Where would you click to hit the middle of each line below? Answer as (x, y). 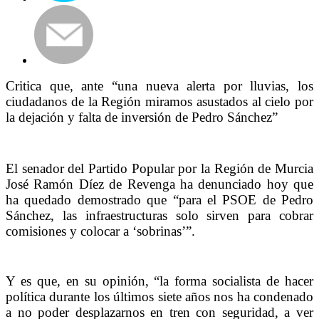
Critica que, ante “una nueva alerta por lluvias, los (159, 85)
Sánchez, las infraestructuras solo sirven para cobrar (159, 215)
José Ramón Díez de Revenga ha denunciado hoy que (159, 184)
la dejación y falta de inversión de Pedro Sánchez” (142, 117)
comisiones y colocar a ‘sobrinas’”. (100, 231)
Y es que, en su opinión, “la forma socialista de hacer (159, 281)
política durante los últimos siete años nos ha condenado (159, 297)
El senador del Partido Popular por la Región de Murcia (159, 168)
